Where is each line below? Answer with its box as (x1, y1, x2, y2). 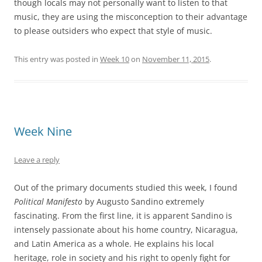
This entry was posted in (14, 54, 100, 64)
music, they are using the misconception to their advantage (14, 11, 247, 22)
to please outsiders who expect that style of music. (14, 25, 212, 36)
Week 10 (100, 54, 129, 64)
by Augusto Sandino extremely (85, 196, 204, 207)
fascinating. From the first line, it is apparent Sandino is (14, 210, 232, 221)
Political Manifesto (14, 196, 85, 207)
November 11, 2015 (142, 54, 209, 64)
